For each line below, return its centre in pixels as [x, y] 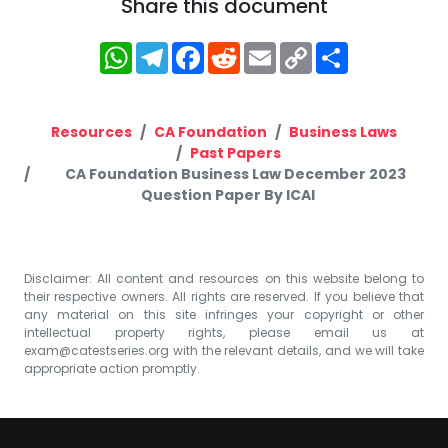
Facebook [255, 49]
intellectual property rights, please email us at [224, 332]
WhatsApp [187, 49]
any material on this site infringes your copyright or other [224, 314]
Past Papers [235, 152]
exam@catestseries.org [96, 350]
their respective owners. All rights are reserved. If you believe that [224, 296]
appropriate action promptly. [112, 368]
